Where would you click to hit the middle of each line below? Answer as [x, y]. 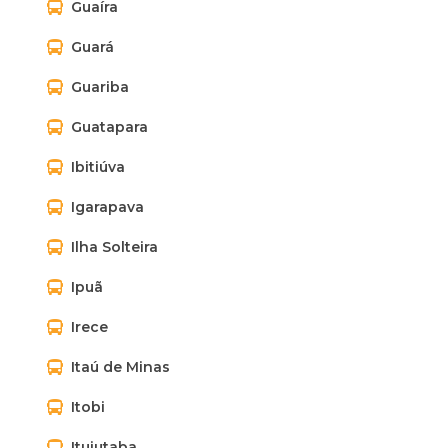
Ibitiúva [98, 167]
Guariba [100, 87]
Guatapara [109, 127]
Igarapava [107, 207]
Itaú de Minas [120, 367]
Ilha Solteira [114, 247]
